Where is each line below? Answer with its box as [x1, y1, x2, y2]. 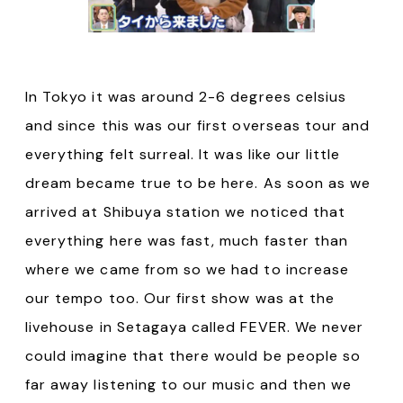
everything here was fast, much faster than [25, 231, 349, 251]
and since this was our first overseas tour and [25, 116, 371, 136]
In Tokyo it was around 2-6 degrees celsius [25, 87, 347, 107]
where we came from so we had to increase [25, 260, 349, 280]
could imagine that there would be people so [25, 346, 362, 366]
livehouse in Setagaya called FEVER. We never [25, 318, 364, 337]
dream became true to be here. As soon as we [25, 174, 372, 193]
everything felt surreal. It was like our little [25, 145, 341, 165]
